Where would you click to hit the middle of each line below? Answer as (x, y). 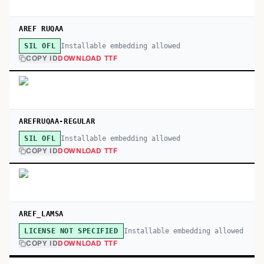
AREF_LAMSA (41, 214)
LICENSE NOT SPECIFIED (71, 231)
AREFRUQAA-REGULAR (57, 121)
